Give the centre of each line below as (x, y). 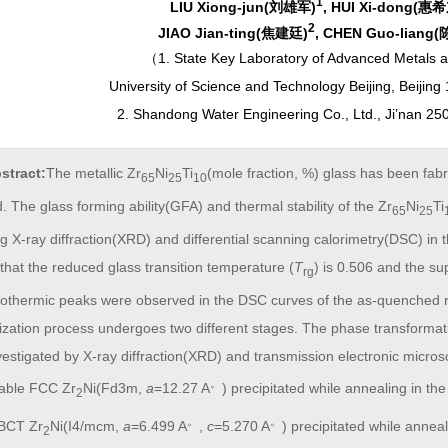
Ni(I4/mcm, (86, 425)
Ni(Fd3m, (114, 388)
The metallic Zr (93, 173)
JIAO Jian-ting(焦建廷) (232, 33)
